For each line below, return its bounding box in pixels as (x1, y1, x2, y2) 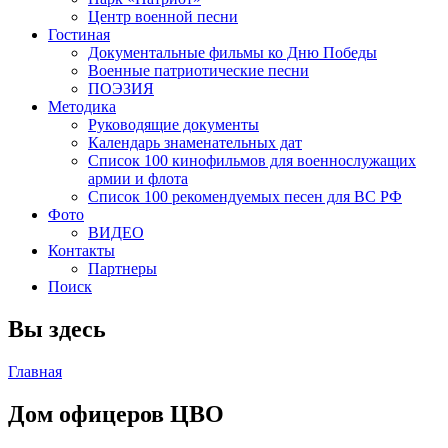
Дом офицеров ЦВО (8, 400, 224, 427)
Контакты (48, 242, 115, 259)
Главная (8, 362, 62, 380)
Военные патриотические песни (88, 62, 309, 79)
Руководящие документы (88, 116, 259, 133)
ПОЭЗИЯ (88, 80, 154, 97)
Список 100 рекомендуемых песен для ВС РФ (88, 188, 402, 205)
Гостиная (48, 26, 110, 43)
